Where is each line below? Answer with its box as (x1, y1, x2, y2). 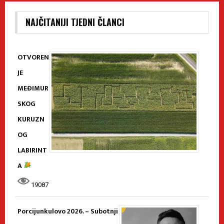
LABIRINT (17, 144, 47, 156)
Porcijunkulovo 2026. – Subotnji (17, 205, 118, 217)
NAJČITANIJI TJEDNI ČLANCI (25, 15, 124, 28)
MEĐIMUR (17, 82, 48, 94)
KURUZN (17, 113, 44, 125)
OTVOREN (17, 51, 49, 63)
